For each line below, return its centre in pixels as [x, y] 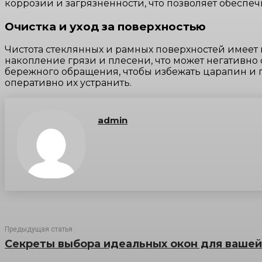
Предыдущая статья [39, 230]
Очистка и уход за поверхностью [105, 26]
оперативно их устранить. [68, 83]
